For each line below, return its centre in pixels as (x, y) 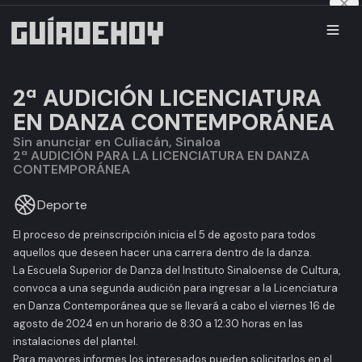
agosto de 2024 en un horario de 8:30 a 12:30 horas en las (158, 324)
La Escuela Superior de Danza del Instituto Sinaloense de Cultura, (177, 270)
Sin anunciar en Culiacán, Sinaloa (121, 142)
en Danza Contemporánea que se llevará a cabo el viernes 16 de (174, 306)
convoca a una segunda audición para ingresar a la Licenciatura (175, 288)
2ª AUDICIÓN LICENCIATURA (167, 98)
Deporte (62, 204)
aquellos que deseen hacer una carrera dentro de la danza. (162, 253)
